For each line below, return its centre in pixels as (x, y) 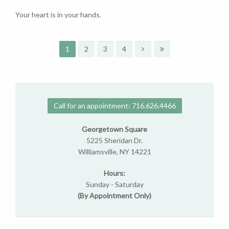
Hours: (114, 173)
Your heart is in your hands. (58, 15)
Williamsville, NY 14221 (114, 152)
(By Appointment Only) (114, 196)
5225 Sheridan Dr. (114, 140)
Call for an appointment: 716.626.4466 (114, 106)
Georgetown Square (114, 129)
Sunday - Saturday (114, 184)
